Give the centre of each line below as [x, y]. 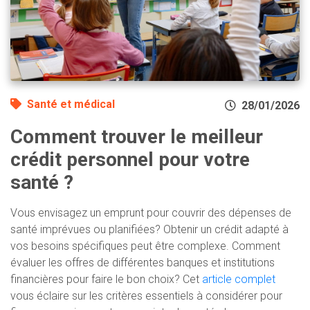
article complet [239, 279]
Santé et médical [71, 104]
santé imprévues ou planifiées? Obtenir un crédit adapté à [149, 229]
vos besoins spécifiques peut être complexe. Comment [145, 246]
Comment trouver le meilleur [137, 136]
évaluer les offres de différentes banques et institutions [143, 262]
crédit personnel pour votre [130, 159]
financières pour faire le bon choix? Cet [106, 279]
